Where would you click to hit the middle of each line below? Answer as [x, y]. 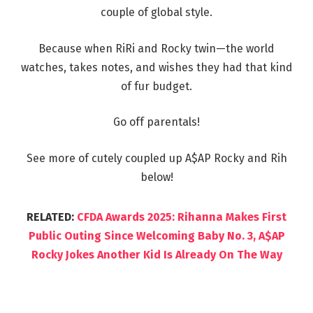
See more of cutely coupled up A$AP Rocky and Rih [156, 158]
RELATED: [52, 217]
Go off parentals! [156, 122]
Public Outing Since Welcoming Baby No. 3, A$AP [156, 235]
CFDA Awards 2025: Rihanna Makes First [182, 217]
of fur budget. [156, 86]
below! [156, 177]
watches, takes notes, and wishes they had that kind [156, 67]
